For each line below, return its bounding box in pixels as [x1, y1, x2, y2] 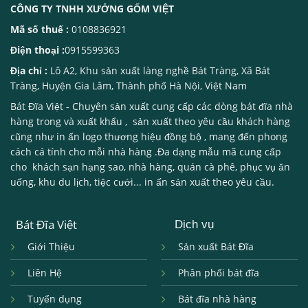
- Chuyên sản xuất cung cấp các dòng [63, 100, 241, 113]
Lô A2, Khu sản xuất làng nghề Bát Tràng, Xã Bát [47, 64, 270, 78]
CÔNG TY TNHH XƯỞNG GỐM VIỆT [10, 2, 174, 16]
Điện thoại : [10, 43, 65, 57]
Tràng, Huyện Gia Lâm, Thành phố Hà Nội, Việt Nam [10, 79, 247, 93]
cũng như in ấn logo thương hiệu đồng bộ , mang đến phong [10, 130, 287, 144]
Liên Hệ [27, 266, 62, 280]
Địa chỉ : [10, 64, 47, 78]
